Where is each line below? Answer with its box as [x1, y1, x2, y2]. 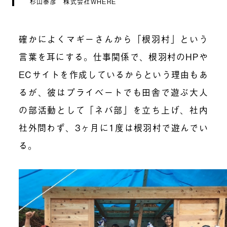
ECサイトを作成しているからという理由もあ [19, 68, 208, 81]
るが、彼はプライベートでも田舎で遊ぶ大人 [19, 86, 208, 99]
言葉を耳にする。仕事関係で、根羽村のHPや [19, 50, 208, 63]
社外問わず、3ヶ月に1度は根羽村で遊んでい [19, 121, 208, 134]
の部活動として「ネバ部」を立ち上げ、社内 [19, 103, 208, 117]
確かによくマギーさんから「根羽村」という [19, 32, 208, 46]
